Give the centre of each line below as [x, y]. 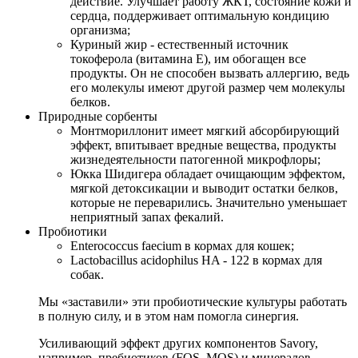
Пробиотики [73, 232]
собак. [87, 275]
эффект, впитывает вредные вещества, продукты [203, 145]
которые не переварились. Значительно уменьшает [209, 203]
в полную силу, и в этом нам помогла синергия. [169, 316]
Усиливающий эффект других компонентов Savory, [178, 344]
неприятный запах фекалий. [147, 217]
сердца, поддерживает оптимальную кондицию [200, 16]
